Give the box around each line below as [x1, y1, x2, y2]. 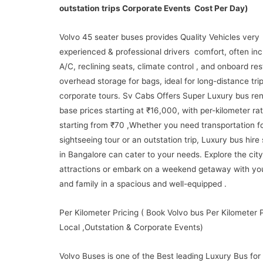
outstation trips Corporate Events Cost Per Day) [59, 4, 248, 14]
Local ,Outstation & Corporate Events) [59, 222, 203, 232]
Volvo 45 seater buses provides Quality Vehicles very [59, 32, 259, 42]
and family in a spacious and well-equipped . [59, 179, 227, 189]
